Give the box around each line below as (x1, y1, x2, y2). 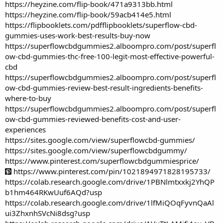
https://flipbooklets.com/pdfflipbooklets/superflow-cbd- (5, 19, 197, 30)
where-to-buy (5, 93, 51, 103)
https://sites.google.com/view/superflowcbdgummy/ (5, 145, 187, 155)
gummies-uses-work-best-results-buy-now (5, 30, 150, 40)
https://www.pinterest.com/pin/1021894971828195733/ (11, 166, 211, 176)
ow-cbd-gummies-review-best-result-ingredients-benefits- (5, 82, 203, 93)
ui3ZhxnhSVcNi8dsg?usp (5, 208, 90, 218)
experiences (5, 124, 46, 134)
